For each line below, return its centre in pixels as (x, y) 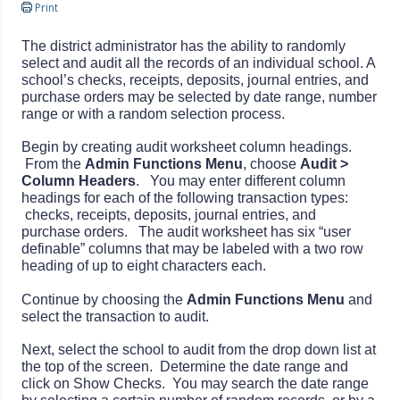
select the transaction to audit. (117, 317)
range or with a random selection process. (154, 114)
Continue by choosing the (104, 300)
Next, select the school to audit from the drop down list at (199, 350)
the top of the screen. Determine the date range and (185, 367)
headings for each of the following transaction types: (185, 198)
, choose (272, 164)
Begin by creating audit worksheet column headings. (187, 147)
